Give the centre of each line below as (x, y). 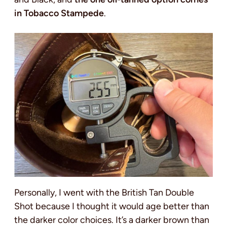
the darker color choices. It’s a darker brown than (112, 220)
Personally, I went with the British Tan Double (104, 192)
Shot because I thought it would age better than (112, 206)
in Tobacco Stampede (59, 13)
